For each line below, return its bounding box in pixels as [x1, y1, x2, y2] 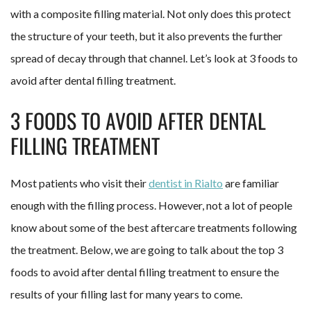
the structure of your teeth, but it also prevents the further [10, 28, 283, 42]
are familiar [223, 176, 279, 190]
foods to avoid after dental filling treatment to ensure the [10, 264, 279, 278]
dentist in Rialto [149, 176, 223, 190]
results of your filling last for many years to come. [10, 287, 242, 301]
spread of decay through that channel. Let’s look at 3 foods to [10, 51, 298, 65]
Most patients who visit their [10, 176, 149, 190]
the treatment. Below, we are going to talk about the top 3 [10, 242, 283, 256]
